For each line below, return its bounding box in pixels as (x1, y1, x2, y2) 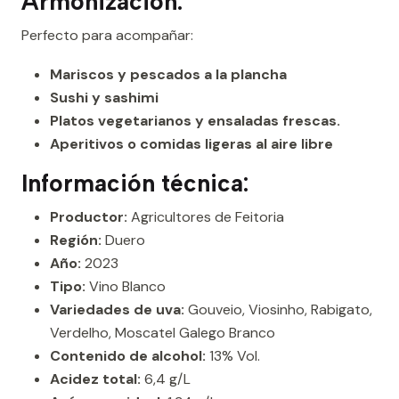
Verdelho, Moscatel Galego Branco (50, 323, 275, 343)
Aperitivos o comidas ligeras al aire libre (50, 134, 333, 154)
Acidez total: (50, 370, 141, 389)
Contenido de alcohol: (50, 346, 206, 366)
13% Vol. (206, 346, 260, 366)
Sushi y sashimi (50, 88, 159, 108)
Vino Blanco (85, 277, 166, 297)
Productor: (50, 208, 127, 227)
